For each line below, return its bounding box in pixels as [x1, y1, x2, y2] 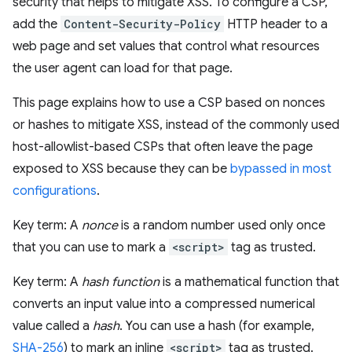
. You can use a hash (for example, [119, 318, 314, 334]
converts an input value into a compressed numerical [13, 296, 315, 312]
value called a [13, 318, 93, 334]
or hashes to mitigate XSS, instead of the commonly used [13, 117, 339, 133]
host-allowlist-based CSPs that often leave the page [13, 139, 313, 155]
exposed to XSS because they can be [13, 161, 230, 177]
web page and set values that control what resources [13, 38, 320, 54]
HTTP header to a [224, 16, 328, 32]
